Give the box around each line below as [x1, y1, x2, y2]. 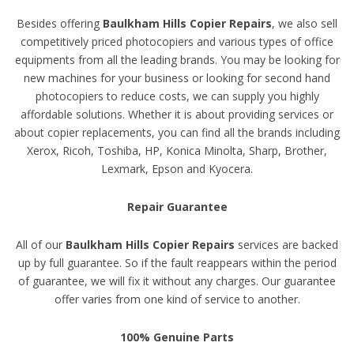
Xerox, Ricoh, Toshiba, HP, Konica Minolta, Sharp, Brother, [27, 143, 327, 158]
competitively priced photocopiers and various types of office [21, 34, 333, 49]
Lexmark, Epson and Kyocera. [101, 161, 253, 176]
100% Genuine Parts [120, 330, 234, 345]
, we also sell [272, 16, 337, 31]
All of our [16, 237, 66, 252]
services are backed [235, 237, 338, 252]
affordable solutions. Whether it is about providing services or [21, 107, 333, 122]
